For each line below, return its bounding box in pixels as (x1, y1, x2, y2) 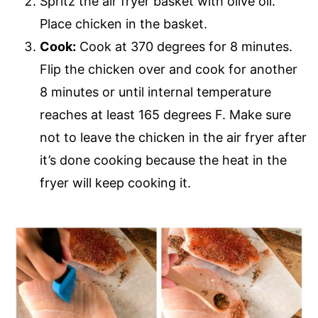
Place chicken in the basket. (40, 16, 207, 31)
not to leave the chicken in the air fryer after (40, 129, 307, 145)
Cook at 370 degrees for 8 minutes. (76, 38, 292, 54)
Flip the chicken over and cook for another (40, 61, 297, 77)
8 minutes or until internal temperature (40, 84, 271, 99)
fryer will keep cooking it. (40, 175, 191, 190)
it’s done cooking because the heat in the (40, 152, 287, 168)
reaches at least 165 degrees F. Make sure (40, 106, 291, 122)
